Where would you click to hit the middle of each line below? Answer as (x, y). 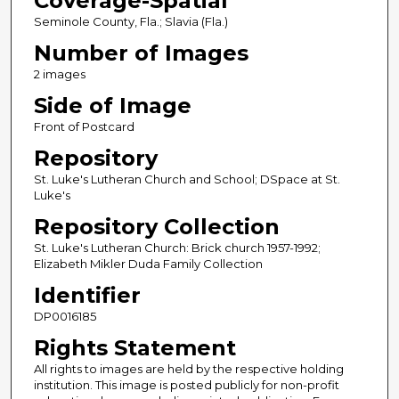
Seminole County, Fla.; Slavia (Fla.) (130, 21)
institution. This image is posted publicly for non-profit (186, 384)
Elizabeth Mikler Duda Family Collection (148, 263)
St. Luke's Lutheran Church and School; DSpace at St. (187, 179)
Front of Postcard (84, 126)
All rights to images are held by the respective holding (188, 368)
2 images (59, 73)
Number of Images (141, 53)
